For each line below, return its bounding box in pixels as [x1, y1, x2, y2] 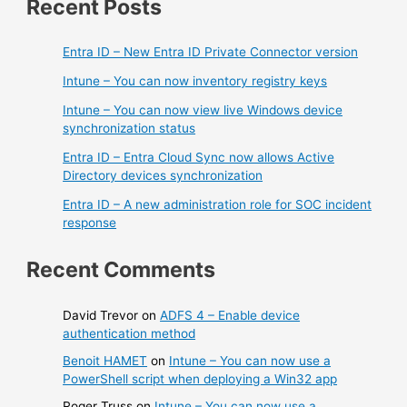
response [63, 214, 117, 230]
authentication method [63, 325, 196, 341]
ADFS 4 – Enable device [160, 307, 301, 323]
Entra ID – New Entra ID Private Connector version [63, 44, 359, 59]
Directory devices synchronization [63, 167, 263, 183]
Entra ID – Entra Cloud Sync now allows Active [63, 149, 335, 164]
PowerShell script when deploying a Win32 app [63, 371, 338, 386]
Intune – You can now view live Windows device [63, 102, 343, 117]
